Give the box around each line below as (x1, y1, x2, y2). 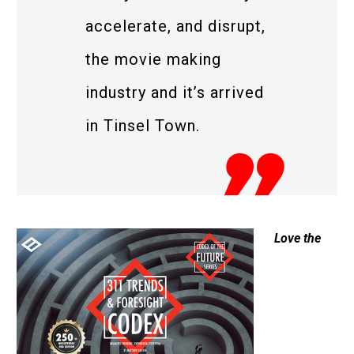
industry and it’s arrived (85, 82, 264, 102)
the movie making (85, 49, 221, 69)
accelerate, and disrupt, (85, 16, 265, 36)
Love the (273, 231, 321, 247)
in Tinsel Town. (85, 115, 200, 135)
